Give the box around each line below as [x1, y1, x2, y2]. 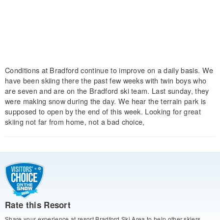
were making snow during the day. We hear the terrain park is [5, 95, 206, 106]
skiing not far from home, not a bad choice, [5, 116, 145, 127]
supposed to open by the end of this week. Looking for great [5, 106, 201, 116]
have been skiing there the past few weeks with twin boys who [5, 75, 207, 85]
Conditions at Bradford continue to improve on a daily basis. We [5, 64, 214, 75]
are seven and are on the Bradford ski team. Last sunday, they [5, 85, 209, 96]
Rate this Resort [5, 199, 71, 211]
